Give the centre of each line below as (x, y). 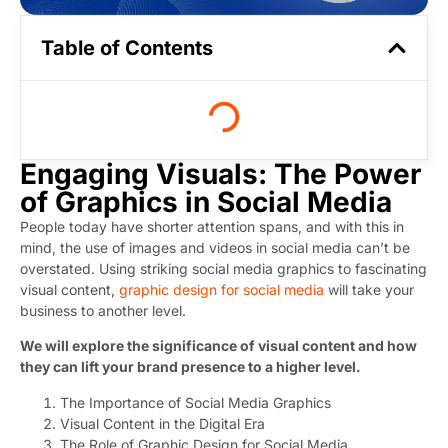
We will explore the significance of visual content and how (218, 346)
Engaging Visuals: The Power (220, 174)
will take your (369, 290)
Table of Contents (127, 48)
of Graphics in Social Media (206, 202)
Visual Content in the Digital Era (162, 423)
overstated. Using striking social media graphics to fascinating (223, 269)
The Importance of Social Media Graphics (195, 402)
